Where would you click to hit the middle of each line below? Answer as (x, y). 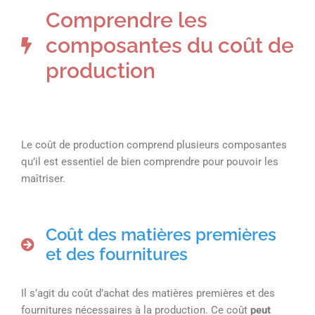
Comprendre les (127, 20)
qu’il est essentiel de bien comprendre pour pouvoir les (150, 162)
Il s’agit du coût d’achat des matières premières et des (148, 294)
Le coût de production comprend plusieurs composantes (154, 145)
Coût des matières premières (161, 235)
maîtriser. (43, 179)
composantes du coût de (170, 46)
